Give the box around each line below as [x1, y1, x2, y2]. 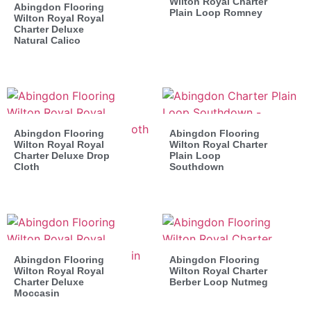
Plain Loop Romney [169, 6, 262, 18]
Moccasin [14, 287, 60, 299]
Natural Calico [14, 34, 81, 46]
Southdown [169, 160, 224, 172]
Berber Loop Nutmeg [169, 276, 268, 287]
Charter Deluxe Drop [14, 149, 110, 161]
